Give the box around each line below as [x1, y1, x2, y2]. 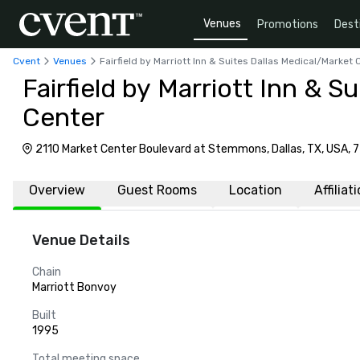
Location [229, 182, 282, 198]
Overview [29, 182, 85, 198]
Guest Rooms [117, 182, 197, 198]
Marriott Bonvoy [32, 280, 117, 294]
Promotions [257, 17, 318, 31]
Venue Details [32, 231, 130, 249]
